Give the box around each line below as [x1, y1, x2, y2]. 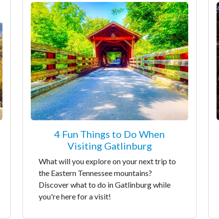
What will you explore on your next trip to [39, 156, 176, 166]
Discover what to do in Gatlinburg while [39, 179, 171, 189]
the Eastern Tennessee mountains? [39, 168, 152, 177]
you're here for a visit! [39, 191, 111, 201]
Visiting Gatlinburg [67, 139, 152, 152]
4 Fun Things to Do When [54, 128, 165, 140]
